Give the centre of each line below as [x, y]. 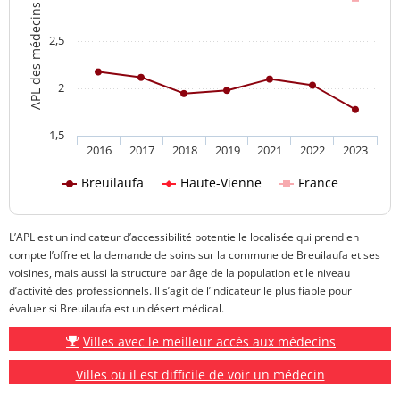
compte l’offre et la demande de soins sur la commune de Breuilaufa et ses [195, 254]
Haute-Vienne [221, 182]
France [318, 182]
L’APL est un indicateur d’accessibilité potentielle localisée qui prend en [184, 237]
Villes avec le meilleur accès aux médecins [209, 341]
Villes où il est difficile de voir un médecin [200, 374]
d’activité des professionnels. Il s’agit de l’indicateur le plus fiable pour [180, 290]
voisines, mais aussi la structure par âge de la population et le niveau [179, 272]
